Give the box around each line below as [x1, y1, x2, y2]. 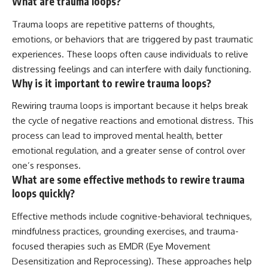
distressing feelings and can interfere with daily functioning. [12, 63, 251, 75]
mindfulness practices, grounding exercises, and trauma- [12, 225, 239, 237]
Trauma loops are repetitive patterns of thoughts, [12, 18, 215, 30]
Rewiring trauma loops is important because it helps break [12, 100, 248, 112]
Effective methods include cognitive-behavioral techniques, [12, 210, 252, 222]
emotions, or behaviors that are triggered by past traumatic [12, 33, 253, 45]
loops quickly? [12, 187, 75, 200]
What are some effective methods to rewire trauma [12, 173, 245, 187]
